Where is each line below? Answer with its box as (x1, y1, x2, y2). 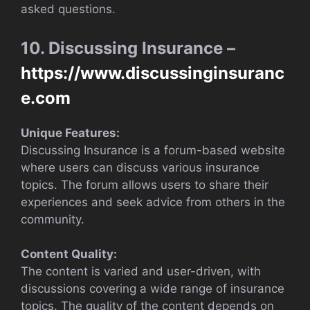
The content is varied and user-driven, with (21, 264, 261, 279)
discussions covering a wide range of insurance (21, 282, 284, 296)
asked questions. (21, 2, 116, 17)
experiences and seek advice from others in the (21, 194, 285, 209)
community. (21, 212, 84, 226)
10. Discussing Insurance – (21, 37, 235, 58)
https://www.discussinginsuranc (21, 62, 284, 83)
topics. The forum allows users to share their (21, 177, 268, 192)
